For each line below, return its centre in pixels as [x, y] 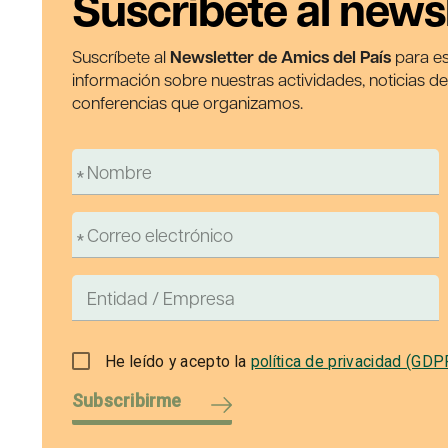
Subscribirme [127, 401]
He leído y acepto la [178, 361]
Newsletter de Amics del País [280, 57]
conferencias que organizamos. [187, 102]
